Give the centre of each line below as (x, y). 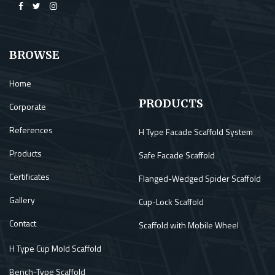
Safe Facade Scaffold (176, 155)
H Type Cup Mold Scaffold (55, 248)
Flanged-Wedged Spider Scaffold (199, 178)
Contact (23, 223)
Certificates (29, 176)
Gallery (22, 200)
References (31, 130)
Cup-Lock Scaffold (171, 202)
